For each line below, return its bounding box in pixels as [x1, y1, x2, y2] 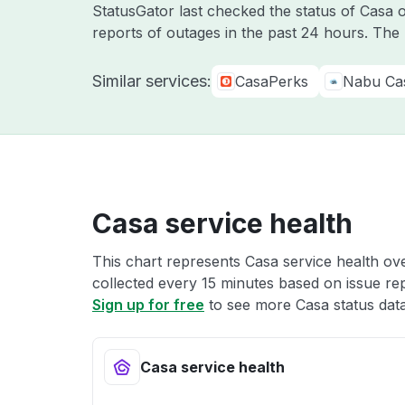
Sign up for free [92, 296, 204, 314]
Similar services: [92, 71, 212, 90]
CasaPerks [235, 72, 308, 90]
